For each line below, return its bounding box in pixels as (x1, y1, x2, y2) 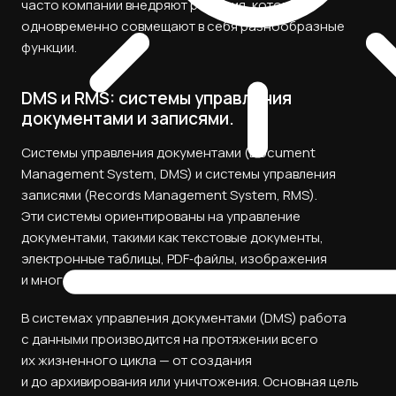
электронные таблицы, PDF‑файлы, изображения (21, 248, 327, 268)
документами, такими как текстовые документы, (21, 227, 324, 247)
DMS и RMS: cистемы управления (21, 86, 292, 110)
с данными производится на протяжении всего (21, 329, 318, 348)
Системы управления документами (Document (21, 142, 316, 162)
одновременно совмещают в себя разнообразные (21, 16, 345, 35)
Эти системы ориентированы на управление (21, 206, 301, 225)
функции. (21, 37, 77, 57)
